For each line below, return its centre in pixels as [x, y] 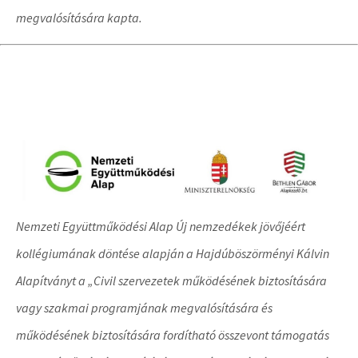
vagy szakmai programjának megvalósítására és [144, 307]
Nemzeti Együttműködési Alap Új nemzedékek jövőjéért [161, 226]
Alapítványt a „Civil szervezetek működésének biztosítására [171, 280]
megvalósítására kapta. [79, 17]
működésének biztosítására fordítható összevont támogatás [173, 334]
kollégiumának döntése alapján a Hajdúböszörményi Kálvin [173, 253]
